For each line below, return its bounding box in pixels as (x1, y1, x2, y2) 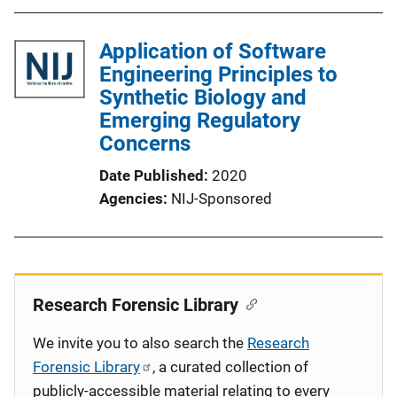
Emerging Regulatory (99, 108, 300, 133)
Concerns (99, 131, 191, 156)
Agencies (99, 190, 163, 207)
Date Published (99, 167, 204, 184)
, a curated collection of (152, 358, 308, 376)
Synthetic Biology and (99, 85, 307, 110)
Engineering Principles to (99, 62, 338, 87)
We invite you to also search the (33, 334, 247, 352)
